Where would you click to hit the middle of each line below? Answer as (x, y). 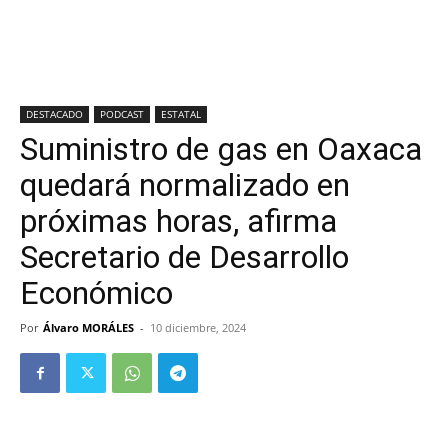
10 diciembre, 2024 (198, 327)
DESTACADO (54, 114)
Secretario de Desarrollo (184, 257)
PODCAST (122, 114)
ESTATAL (181, 114)
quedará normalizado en (185, 185)
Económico (96, 293)
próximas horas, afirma (178, 221)
